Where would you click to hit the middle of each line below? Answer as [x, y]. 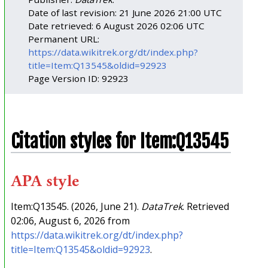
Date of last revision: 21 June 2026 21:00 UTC [125, 12]
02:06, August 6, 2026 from [70, 221]
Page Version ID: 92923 [79, 78]
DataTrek [162, 207]
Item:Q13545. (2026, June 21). [76, 207]
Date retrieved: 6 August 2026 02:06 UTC [117, 25]
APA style [45, 181]
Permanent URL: [64, 39]
